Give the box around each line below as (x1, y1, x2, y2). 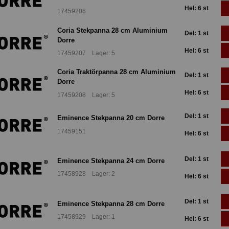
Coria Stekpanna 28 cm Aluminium (57, 26, 168, 34)
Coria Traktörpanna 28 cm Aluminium (57, 68, 176, 76)
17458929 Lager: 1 (57, 213, 115, 221)
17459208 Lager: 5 (57, 91, 115, 99)
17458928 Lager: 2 (57, 170, 115, 178)
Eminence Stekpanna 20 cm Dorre (57, 114, 165, 122)
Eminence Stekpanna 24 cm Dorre (57, 156, 165, 165)
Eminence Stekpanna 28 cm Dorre (57, 199, 165, 208)
